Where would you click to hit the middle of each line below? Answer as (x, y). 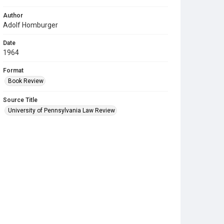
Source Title (20, 100)
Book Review (26, 81)
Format (13, 70)
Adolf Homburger (30, 25)
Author (13, 15)
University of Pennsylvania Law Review (61, 110)
